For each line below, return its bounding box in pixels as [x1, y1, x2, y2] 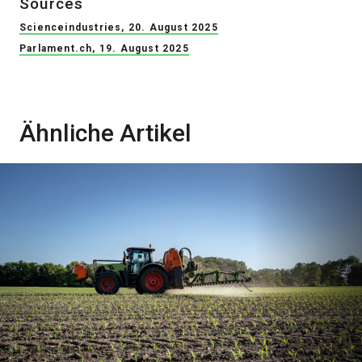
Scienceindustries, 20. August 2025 [19, 22, 218, 34]
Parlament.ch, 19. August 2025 [19, 43, 189, 55]
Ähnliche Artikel [19, 119, 192, 148]
